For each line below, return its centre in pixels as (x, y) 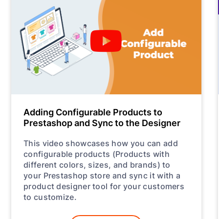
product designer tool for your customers (104, 186)
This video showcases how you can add (101, 143)
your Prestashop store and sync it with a (102, 175)
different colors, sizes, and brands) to (97, 164)
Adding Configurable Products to (93, 112)
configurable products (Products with (97, 153)
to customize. (50, 197)
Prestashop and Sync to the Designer (102, 122)
